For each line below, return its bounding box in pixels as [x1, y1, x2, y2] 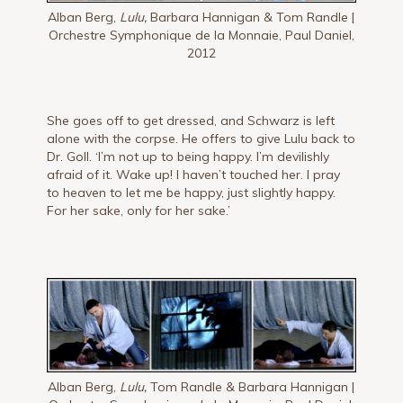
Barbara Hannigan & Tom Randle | [147, 8, 355, 25]
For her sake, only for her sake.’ [47, 201, 231, 219]
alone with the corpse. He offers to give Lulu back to [47, 130, 356, 147]
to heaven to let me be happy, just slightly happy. [47, 184, 336, 201]
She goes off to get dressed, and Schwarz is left [47, 112, 336, 129]
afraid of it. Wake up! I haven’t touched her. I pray [47, 166, 341, 183]
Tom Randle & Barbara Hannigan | [147, 379, 355, 396]
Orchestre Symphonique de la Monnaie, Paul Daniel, [48, 26, 354, 43]
